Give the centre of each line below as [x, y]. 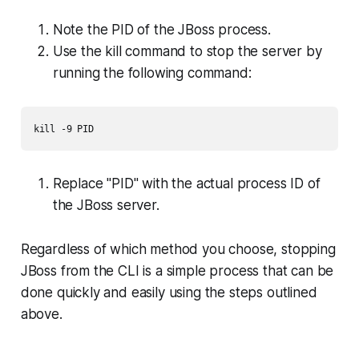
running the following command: [152, 73]
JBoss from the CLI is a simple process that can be [177, 270]
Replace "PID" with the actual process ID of [186, 183]
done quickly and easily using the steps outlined [169, 292]
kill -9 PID [63, 129]
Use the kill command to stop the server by [187, 51]
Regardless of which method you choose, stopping [178, 249]
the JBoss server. [106, 205]
